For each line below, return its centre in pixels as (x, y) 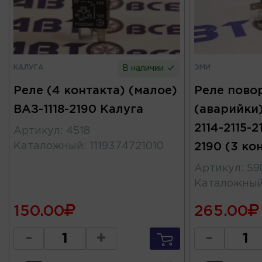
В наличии (144, 68)
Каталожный (49, 146)
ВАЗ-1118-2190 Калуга (78, 109)
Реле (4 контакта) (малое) (95, 90)
